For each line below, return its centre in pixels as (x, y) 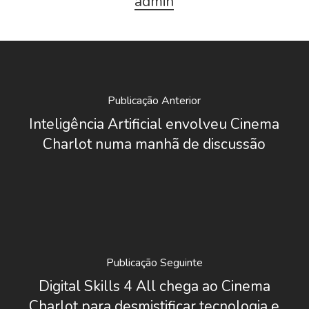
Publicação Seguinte (154, 263)
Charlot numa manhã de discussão (154, 144)
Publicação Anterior (154, 100)
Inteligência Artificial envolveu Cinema (154, 124)
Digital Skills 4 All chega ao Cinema (154, 287)
